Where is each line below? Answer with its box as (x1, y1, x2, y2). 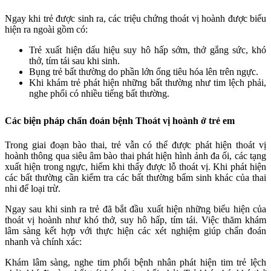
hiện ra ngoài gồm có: (5, 24, 88, 35)
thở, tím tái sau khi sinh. (29, 56, 120, 67)
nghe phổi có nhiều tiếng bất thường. (29, 88, 169, 99)
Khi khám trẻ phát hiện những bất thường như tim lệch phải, (29, 77, 266, 88)
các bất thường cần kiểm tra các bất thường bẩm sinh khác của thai (5, 172, 266, 183)
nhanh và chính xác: (5, 236, 82, 247)
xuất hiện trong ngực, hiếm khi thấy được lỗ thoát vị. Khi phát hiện (5, 161, 266, 172)
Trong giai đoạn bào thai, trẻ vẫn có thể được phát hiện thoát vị (5, 139, 266, 150)
